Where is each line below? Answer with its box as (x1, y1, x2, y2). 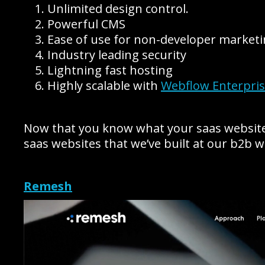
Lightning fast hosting (47, 62, 173, 78)
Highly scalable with (47, 77, 161, 93)
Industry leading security (47, 47, 186, 63)
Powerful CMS (47, 16, 125, 32)
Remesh (24, 178, 72, 194)
